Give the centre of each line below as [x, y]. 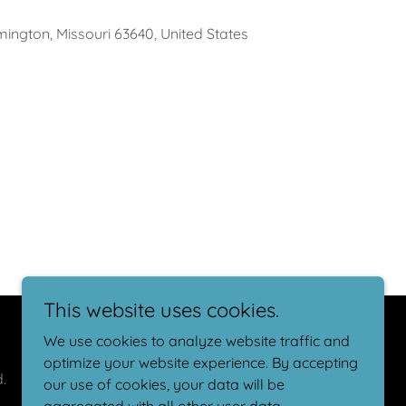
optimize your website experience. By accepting [201, 362]
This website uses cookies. [161, 310]
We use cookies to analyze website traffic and [197, 341]
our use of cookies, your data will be [164, 384]
